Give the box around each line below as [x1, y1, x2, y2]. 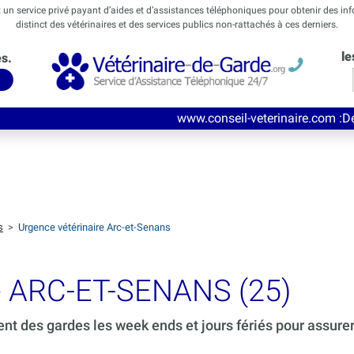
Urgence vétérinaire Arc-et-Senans [18, 221, 171, 234]
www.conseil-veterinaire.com [92, 111, 251, 126]
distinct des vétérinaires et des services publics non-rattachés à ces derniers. [16, 19, 338, 30]
